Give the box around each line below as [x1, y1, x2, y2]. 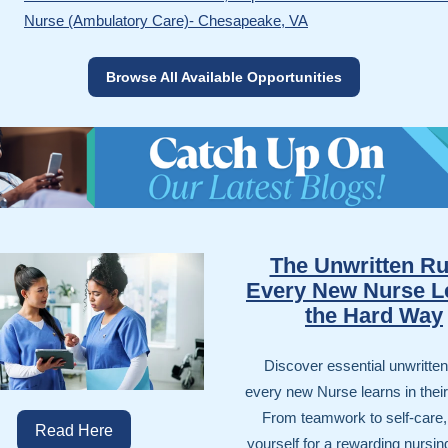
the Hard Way [305, 303, 443, 328]
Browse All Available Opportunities [106, 69, 342, 85]
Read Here [35, 422, 113, 439]
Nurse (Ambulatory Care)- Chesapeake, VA [24, 12, 308, 29]
